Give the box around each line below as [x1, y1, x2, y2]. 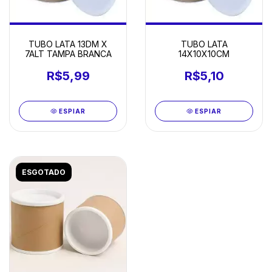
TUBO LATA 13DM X [29, 39, 107, 49]
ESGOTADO [22, 168, 66, 177]
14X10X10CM [178, 49, 229, 59]
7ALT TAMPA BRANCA [24, 49, 112, 59]
